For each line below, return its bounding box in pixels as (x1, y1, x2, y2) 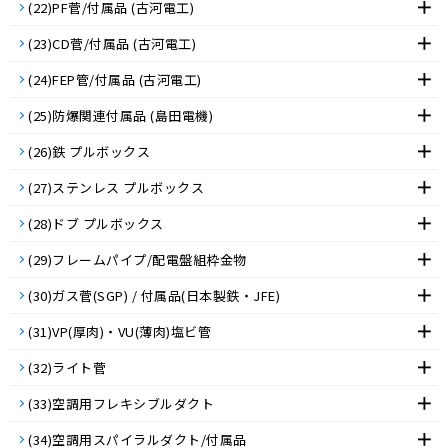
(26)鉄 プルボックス (28, 142, 164, 161)
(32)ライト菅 (28, 358, 106, 377)
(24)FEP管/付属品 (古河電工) (28, 70, 202, 89)
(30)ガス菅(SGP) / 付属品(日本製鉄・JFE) (28, 286, 280, 305)
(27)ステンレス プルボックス (28, 178, 218, 197)
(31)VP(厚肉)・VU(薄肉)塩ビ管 (28, 322, 211, 341)
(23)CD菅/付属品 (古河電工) (28, 34, 196, 53)
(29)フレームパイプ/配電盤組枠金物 (28, 250, 247, 269)
